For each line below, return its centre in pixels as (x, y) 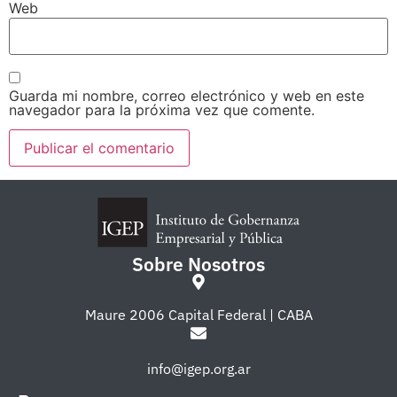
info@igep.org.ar (198, 368)
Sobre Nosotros (198, 264)
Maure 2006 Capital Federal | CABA (198, 314)
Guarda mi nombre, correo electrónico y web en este (187, 95)
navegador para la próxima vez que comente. (162, 109)
